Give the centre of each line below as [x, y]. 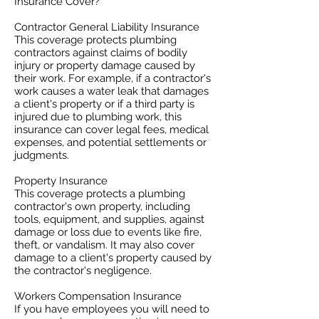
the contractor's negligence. [83, 271]
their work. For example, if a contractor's [113, 78]
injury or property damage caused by [105, 66]
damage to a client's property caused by [113, 258]
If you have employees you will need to [112, 309]
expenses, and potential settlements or [110, 142]
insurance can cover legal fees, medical [111, 130]
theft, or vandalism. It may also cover [104, 245]
